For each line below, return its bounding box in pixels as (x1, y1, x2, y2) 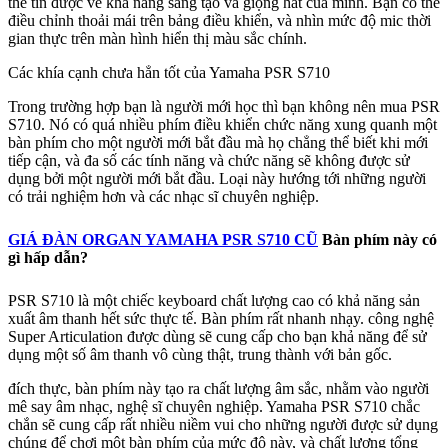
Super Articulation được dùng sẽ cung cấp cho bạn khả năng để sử (8, 328, 427, 346)
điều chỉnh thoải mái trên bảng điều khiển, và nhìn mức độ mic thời (8, 12, 431, 30)
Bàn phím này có (318, 231, 437, 249)
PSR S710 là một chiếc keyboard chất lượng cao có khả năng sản (8, 292, 420, 310)
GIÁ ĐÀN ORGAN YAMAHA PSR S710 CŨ (8, 231, 318, 249)
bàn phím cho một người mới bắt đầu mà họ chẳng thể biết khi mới (8, 134, 428, 152)
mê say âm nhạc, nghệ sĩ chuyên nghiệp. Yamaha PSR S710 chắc (8, 398, 420, 416)
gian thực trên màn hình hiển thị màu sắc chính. (8, 30, 307, 48)
